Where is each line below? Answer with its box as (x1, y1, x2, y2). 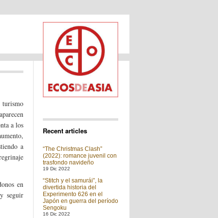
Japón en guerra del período (43, 198, 118, 204)
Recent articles (43, 126, 87, 135)
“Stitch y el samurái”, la (43, 177, 103, 184)
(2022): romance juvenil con (43, 152, 117, 159)
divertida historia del (43, 184, 96, 191)
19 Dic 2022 (43, 166, 70, 171)
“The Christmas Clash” (43, 145, 102, 152)
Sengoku (43, 204, 67, 211)
